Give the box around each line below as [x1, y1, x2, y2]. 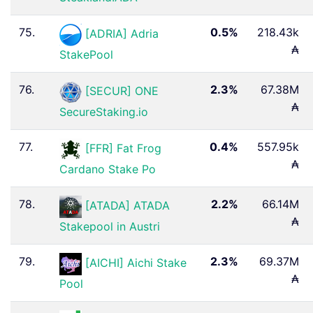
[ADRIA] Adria [85, 27, 159, 41]
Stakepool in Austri [59, 219, 160, 233]
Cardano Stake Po [59, 161, 156, 176]
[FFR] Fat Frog [85, 141, 161, 156]
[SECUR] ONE [85, 84, 159, 99]
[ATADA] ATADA [85, 198, 170, 213]
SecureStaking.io [59, 104, 148, 119]
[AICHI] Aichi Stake [85, 256, 187, 270]
